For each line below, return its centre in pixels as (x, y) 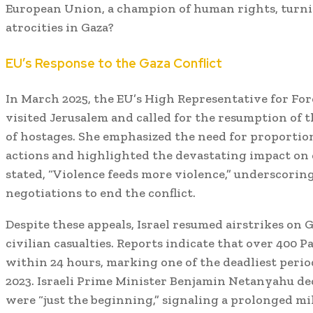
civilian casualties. (60, 243)
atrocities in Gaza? (60, 27)
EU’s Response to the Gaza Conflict (114, 63)
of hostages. (41, 136)
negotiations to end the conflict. (101, 192)
